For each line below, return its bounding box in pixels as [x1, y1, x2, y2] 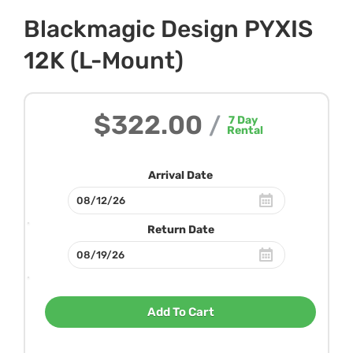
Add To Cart [147, 304, 214, 319]
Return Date [147, 222, 214, 236]
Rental [227, 123, 263, 137]
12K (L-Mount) [24, 46, 184, 75]
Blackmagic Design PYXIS [24, 14, 313, 43]
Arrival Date [148, 168, 213, 182]
